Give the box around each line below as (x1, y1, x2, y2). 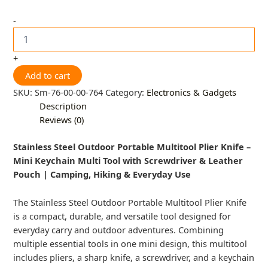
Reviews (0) (39, 114, 84, 126)
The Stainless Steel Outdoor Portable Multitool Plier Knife (13, 196, 247, 208)
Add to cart (25, 69, 71, 82)
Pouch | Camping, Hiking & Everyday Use (13, 168, 191, 181)
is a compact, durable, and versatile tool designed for (13, 209, 232, 222)
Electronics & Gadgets (147, 86, 237, 99)
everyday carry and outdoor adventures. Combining (13, 223, 224, 236)
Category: (105, 86, 147, 99)
